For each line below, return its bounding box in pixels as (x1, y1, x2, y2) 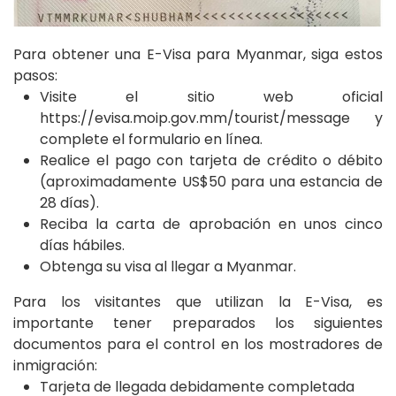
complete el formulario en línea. (40, 128, 263, 149)
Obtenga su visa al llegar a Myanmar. (40, 255, 296, 277)
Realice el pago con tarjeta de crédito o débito (40, 149, 383, 171)
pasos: (13, 65, 57, 86)
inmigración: (13, 354, 97, 376)
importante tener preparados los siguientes (13, 312, 383, 333)
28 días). (40, 192, 99, 213)
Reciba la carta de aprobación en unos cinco (40, 213, 383, 234)
